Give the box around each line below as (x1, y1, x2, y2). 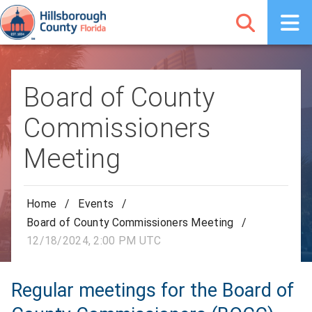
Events (78, 197, 114, 211)
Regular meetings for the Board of (11, 279, 294, 302)
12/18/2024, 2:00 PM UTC (26, 234, 162, 248)
